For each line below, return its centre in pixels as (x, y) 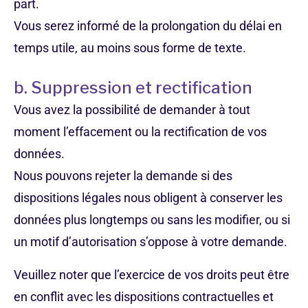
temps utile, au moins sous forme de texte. (130, 48)
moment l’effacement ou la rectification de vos (140, 132)
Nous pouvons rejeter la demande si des (123, 176)
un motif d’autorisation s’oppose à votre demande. (151, 242)
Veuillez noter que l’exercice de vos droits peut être (152, 275)
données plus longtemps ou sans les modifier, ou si (152, 220)
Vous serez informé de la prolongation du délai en (148, 26)
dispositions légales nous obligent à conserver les (148, 198)
